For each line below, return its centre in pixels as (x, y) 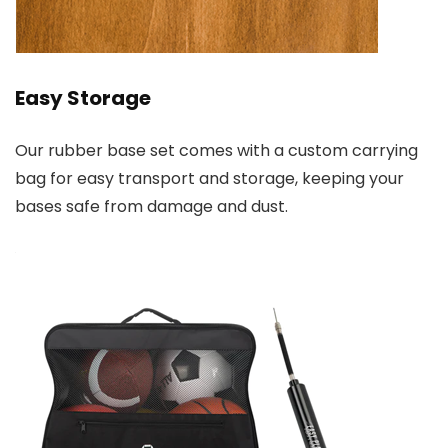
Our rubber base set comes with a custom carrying (216, 151)
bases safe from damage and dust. (151, 207)
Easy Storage (83, 98)
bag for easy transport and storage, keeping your (209, 179)
